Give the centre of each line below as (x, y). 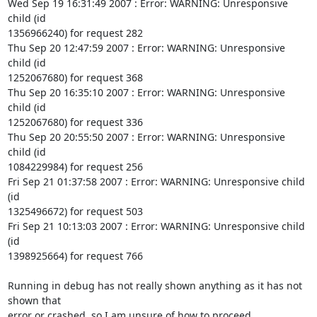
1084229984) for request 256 (75, 167)
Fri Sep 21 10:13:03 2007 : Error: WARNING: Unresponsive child (156, 226)
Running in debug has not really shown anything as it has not (155, 286)
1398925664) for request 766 (75, 256)
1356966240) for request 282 (75, 33)
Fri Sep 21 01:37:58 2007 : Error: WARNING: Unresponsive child (156, 181)
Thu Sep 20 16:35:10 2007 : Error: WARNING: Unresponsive (146, 92)
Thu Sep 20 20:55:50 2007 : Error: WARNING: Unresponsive (146, 137)
